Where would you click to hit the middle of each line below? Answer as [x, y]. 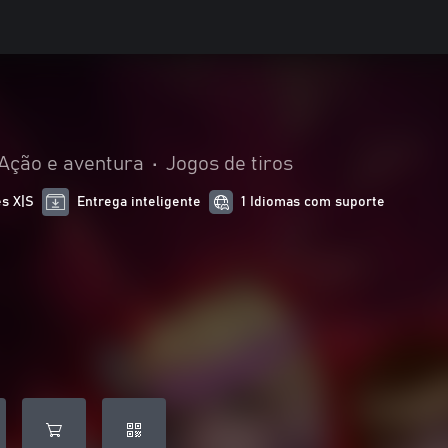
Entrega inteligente [139, 202]
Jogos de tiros [229, 164]
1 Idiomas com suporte [313, 202]
